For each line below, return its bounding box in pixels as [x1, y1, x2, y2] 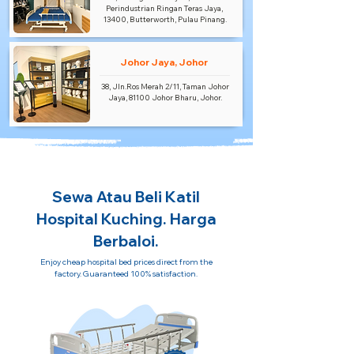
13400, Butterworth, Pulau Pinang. [103, 14, 227, 24]
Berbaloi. [93, 232, 159, 250]
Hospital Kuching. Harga [36, 209, 217, 228]
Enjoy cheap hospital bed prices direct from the [40, 257, 213, 267]
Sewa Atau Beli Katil [52, 187, 200, 206]
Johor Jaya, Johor [121, 56, 208, 68]
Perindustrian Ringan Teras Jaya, [105, 3, 224, 13]
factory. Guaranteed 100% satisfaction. [55, 269, 198, 279]
